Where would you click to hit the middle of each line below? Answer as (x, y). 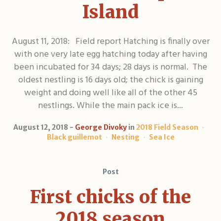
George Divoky (101, 127)
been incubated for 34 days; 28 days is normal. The (110, 67)
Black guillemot (74, 137)
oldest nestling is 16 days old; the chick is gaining (110, 80)
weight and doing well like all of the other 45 (110, 93)
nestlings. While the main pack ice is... (110, 106)
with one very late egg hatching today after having (110, 54)
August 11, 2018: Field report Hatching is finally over (110, 41)
